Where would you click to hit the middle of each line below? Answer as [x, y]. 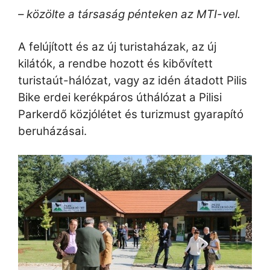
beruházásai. [52, 131]
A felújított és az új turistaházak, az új [117, 46]
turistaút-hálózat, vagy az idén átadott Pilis [133, 80]
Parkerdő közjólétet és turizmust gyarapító [131, 114]
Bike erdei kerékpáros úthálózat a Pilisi [120, 97]
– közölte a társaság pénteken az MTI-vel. [129, 14]
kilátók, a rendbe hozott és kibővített [115, 63]
